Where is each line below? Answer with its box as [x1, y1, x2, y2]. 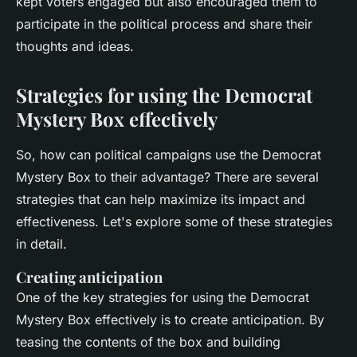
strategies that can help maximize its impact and [16, 191, 305, 208]
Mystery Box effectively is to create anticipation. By [16, 312, 324, 328]
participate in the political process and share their [16, 16, 312, 33]
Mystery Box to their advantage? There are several [16, 169, 319, 186]
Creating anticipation [16, 267, 163, 288]
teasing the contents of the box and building [16, 334, 280, 351]
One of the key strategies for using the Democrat [16, 289, 309, 306]
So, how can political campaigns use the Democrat [16, 147, 321, 163]
